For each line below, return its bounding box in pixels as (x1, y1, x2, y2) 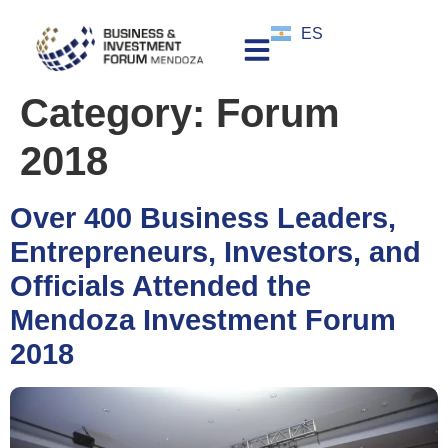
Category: (20, 90, 216, 135)
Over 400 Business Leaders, (10, 201, 396, 234)
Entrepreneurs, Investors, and (10, 235, 421, 268)
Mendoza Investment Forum (10, 303, 396, 336)
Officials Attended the (10, 269, 311, 302)
